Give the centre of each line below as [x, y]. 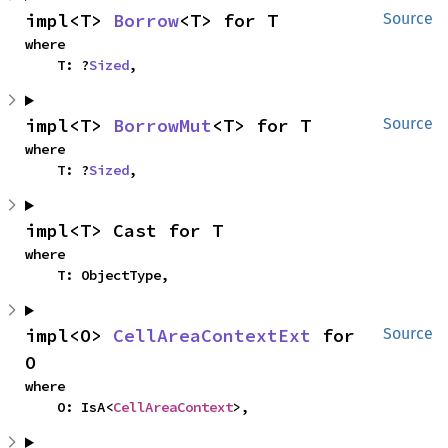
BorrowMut [162, 125]
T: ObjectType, [113, 275]
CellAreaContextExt [212, 335]
